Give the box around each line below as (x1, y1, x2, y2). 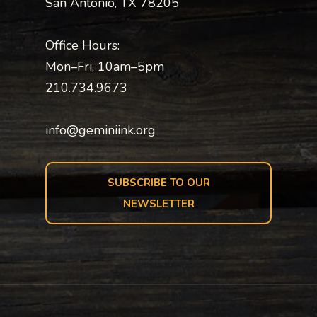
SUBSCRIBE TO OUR (107, 175, 210, 190)
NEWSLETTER (122, 196, 195, 211)
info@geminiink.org (45, 121, 156, 139)
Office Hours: (45, 36, 120, 54)
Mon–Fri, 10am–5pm (45, 57, 164, 75)
